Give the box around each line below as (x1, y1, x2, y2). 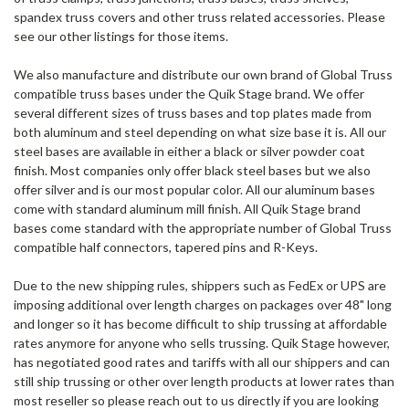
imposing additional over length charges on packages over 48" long (14, 296, 392, 312)
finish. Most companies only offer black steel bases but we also (14, 162, 371, 178)
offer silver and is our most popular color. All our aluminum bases (14, 181, 375, 197)
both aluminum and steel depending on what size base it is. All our (14, 123, 386, 140)
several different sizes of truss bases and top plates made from (14, 104, 372, 121)
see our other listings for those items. (14, 27, 228, 44)
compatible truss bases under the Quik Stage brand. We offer (14, 85, 364, 101)
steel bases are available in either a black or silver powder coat (14, 142, 365, 159)
